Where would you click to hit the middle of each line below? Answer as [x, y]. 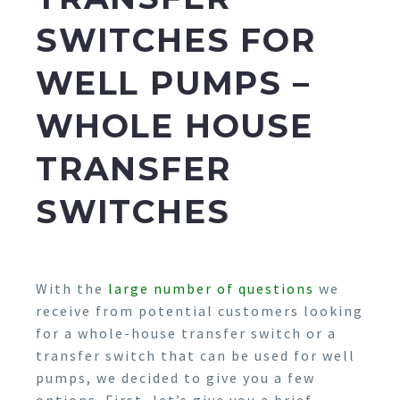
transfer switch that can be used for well [196, 356]
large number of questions [211, 289]
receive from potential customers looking [200, 311]
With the [72, 289]
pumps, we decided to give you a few [175, 378]
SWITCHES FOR [176, 40]
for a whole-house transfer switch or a [186, 333]
